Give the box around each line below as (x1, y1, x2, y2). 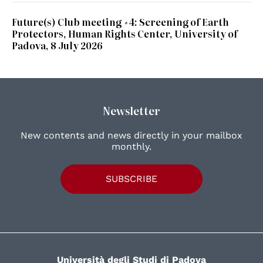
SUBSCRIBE (106, 173, 157, 185)
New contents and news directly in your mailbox (21, 130, 242, 141)
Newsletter (103, 103, 160, 119)
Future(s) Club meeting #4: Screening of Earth (12, 15, 229, 29)
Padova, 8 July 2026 (12, 38, 103, 53)
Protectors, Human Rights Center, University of (12, 26, 238, 41)
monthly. (112, 141, 151, 153)
